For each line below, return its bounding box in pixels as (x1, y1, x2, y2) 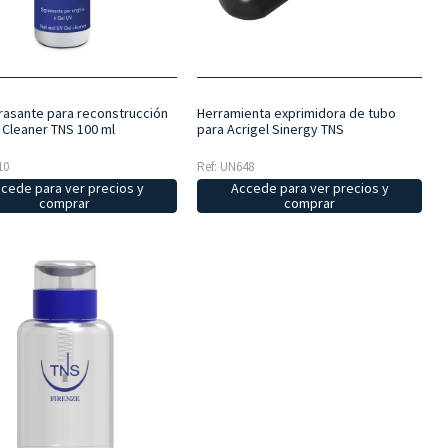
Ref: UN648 (196, 157, 254, 175)
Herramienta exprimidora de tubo (196, 103, 396, 122)
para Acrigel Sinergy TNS (196, 119, 344, 138)
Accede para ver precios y (230, 178, 389, 197)
